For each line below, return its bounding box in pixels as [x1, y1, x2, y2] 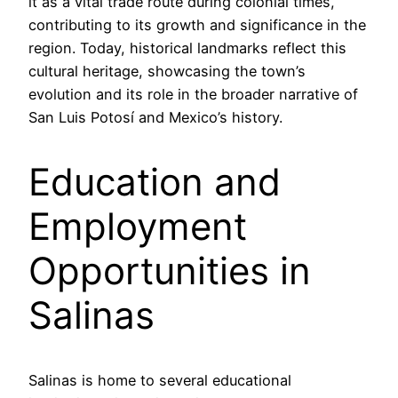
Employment [28, 203, 247, 249]
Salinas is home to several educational [28, 370, 291, 389]
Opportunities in [28, 247, 311, 293]
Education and [28, 158, 281, 204]
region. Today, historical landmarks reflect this [28, 38, 346, 57]
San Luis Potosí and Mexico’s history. [28, 107, 283, 126]
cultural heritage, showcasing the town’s [28, 61, 306, 80]
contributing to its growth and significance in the [28, 15, 366, 34]
